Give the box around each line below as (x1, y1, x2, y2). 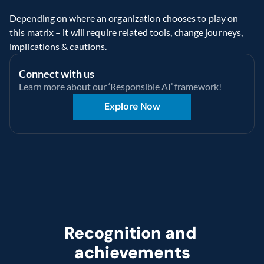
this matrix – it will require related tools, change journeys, (9, 27, 243, 38)
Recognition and (64, 222, 197, 245)
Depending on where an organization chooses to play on (9, 12, 239, 24)
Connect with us (19, 67, 94, 81)
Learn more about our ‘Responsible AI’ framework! (19, 81, 222, 93)
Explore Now (104, 100, 160, 113)
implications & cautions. (9, 41, 107, 52)
